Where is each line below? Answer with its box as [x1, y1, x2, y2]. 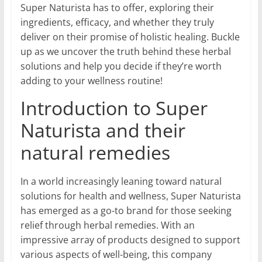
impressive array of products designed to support [20, 233, 240, 247]
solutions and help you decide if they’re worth [20, 60, 222, 73]
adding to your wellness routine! [20, 74, 163, 88]
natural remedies [20, 140, 170, 166]
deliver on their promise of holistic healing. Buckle [20, 30, 240, 44]
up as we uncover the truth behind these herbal [20, 45, 231, 58]
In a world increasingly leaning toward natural [20, 175, 222, 188]
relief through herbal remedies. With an [20, 219, 195, 232]
